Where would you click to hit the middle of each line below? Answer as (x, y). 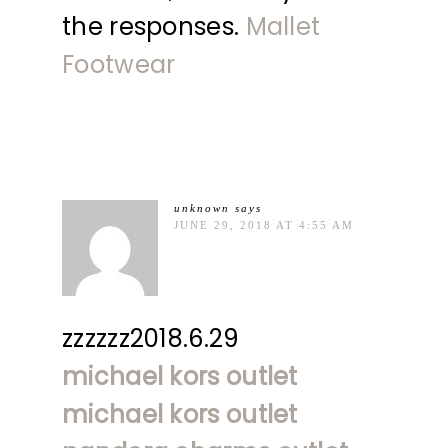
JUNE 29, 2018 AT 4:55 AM (264, 224)
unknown (202, 207)
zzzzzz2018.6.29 (151, 338)
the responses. (154, 26)
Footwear (119, 64)
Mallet (283, 26)
